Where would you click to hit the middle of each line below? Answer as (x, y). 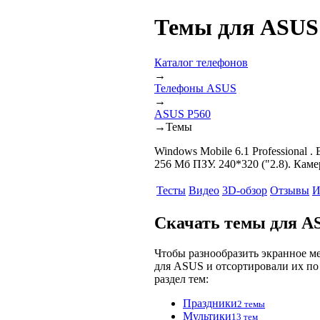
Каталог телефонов (201, 62)
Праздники (210, 303)
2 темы (251, 304)
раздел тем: (181, 279)
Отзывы (290, 190)
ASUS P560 (182, 114)
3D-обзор (245, 190)
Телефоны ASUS (195, 88)
